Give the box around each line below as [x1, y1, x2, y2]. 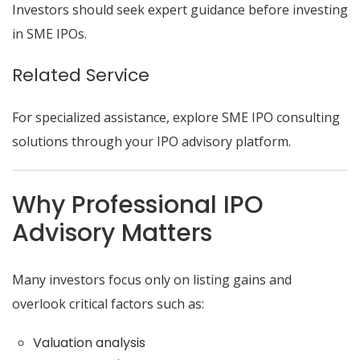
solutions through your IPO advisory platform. [12, 133, 291, 150]
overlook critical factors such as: [12, 295, 204, 313]
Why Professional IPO [12, 188, 264, 222]
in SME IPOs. [12, 25, 87, 43]
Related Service [12, 63, 149, 88]
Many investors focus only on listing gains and [12, 271, 292, 288]
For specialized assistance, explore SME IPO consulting [12, 108, 340, 126]
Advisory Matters [12, 216, 212, 250]
